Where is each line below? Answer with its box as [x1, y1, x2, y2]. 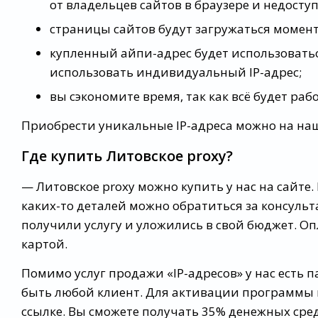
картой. [21, 236, 67, 253]
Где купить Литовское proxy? [21, 146, 233, 166]
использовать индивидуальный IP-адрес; [50, 64, 302, 81]
